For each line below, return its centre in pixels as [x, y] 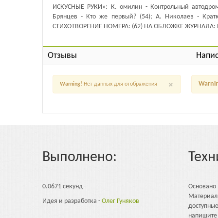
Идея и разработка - [72, 201]
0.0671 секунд [63, 187]
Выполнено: [80, 158]
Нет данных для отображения [120, 84]
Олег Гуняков [120, 201]
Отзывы [62, 55]
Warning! [71, 84]
